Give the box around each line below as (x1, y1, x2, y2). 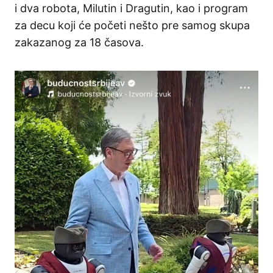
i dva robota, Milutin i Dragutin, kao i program (15, 2, 248, 15)
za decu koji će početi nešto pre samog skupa (15, 19, 250, 32)
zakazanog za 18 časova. (15, 36, 144, 49)
